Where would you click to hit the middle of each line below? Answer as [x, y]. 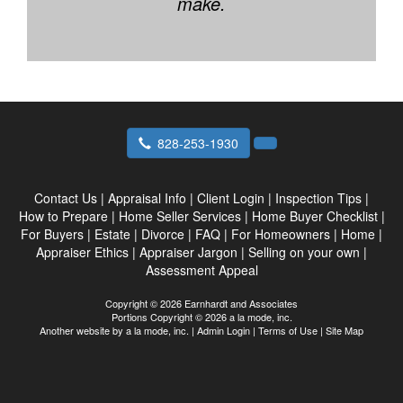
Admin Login [224, 330]
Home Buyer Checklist [314, 216]
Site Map [345, 330]
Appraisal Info [147, 198]
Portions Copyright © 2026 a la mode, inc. [201, 317]
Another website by [83, 330]
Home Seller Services [179, 216]
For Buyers [52, 234]
